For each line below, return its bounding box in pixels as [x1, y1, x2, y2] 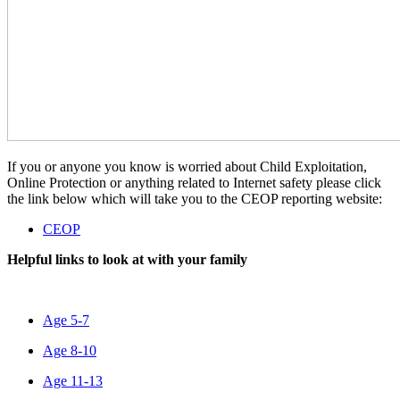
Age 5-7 [43, 312, 89, 329]
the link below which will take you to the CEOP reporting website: [7, 191, 382, 207]
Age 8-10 [43, 343, 96, 359]
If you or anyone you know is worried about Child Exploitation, [7, 159, 367, 175]
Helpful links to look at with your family [7, 252, 247, 268]
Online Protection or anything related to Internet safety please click [7, 175, 381, 191]
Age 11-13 [43, 373, 103, 389]
